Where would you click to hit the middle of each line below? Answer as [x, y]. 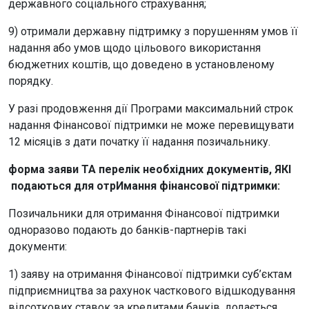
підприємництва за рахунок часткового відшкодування [152, 290]
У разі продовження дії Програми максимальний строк [151, 108]
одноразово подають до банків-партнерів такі [127, 230]
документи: [38, 246]
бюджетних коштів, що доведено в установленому [141, 64]
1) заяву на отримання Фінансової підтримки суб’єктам [150, 274]
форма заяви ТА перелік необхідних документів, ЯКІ [150, 169]
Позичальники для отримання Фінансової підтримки [144, 213]
